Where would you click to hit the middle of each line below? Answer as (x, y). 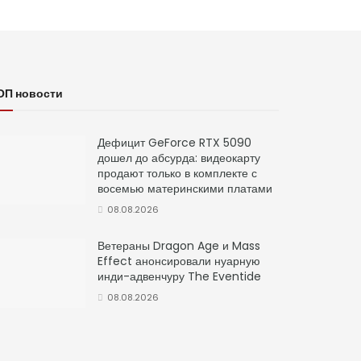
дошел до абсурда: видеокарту (179, 158)
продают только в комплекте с (177, 173)
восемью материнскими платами (185, 188)
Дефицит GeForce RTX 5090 (174, 142)
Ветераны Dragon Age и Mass (179, 245)
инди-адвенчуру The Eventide (179, 276)
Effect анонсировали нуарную (179, 261)
